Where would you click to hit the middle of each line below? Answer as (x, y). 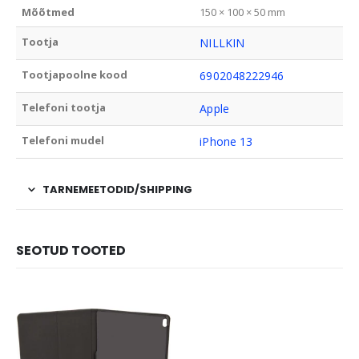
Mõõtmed (48, 12)
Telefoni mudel (63, 141)
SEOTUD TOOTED (71, 251)
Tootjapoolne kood (75, 75)
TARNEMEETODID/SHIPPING (117, 190)
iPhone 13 (226, 142)
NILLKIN (222, 43)
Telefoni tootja (64, 108)
